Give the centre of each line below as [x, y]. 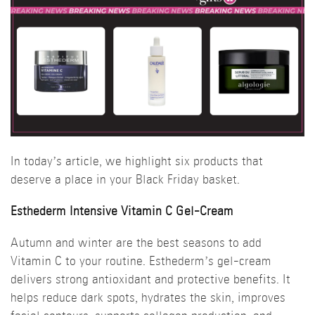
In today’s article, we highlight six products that [137, 162]
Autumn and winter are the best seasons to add [136, 243]
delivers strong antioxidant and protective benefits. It [150, 280]
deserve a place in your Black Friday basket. [125, 180]
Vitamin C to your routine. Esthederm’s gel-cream [141, 262]
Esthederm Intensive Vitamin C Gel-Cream [122, 212]
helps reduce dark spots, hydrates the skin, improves [148, 298]
